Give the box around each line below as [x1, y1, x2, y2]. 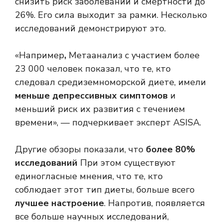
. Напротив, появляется [104, 197, 205, 210]
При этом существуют [78, 157, 176, 169]
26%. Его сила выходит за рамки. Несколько [15, 9, 207, 21]
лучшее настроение [15, 197, 104, 210]
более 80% [146, 143, 195, 156]
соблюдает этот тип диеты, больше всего [15, 184, 195, 196]
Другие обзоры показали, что [15, 143, 146, 156]
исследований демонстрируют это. [15, 22, 166, 35]
